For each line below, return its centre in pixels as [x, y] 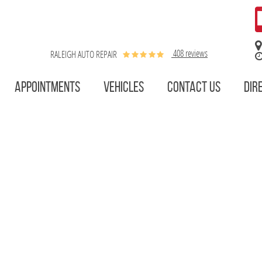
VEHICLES [124, 87]
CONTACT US [194, 87]
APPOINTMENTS [47, 87]
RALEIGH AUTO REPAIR [84, 54]
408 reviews [189, 53]
